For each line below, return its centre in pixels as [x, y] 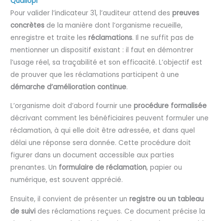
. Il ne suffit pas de [163, 37]
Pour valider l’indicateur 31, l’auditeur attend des [92, 13]
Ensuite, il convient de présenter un [70, 199]
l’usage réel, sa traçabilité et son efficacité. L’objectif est [107, 62]
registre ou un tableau [167, 199]
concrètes [28, 25]
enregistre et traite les [50, 37]
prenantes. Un [35, 168]
